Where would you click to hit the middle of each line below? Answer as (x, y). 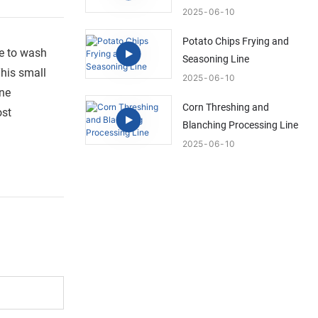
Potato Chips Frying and (235, 42)
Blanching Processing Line (240, 125)
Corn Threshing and (225, 108)
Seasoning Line (215, 59)
